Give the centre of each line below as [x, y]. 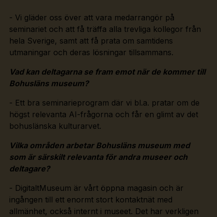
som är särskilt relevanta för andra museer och [98, 157]
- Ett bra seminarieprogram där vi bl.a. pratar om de [104, 102]
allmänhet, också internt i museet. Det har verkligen [104, 211]
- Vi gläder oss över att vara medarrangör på [92, 17]
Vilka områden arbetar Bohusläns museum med [99, 145]
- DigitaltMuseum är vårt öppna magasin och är [96, 188]
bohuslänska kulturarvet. [55, 126]
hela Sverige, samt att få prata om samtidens [91, 40]
